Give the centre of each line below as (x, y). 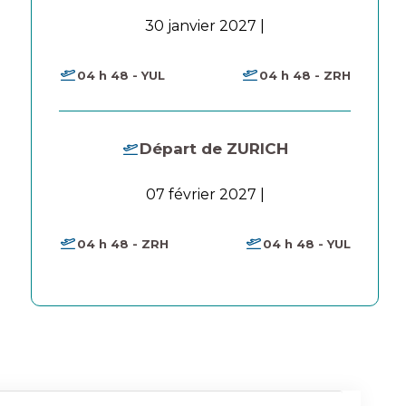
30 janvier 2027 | (205, 26)
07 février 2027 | (205, 194)
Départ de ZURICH (214, 149)
